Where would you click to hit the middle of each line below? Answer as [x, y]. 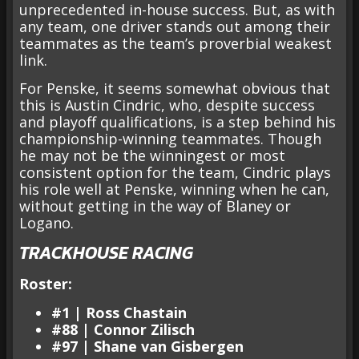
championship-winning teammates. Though [170, 139]
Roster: [46, 284]
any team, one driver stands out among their [175, 26]
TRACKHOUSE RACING [106, 253]
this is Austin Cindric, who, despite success [167, 105]
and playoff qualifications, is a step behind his [177, 122]
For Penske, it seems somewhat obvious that [175, 89]
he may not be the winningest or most [152, 156]
